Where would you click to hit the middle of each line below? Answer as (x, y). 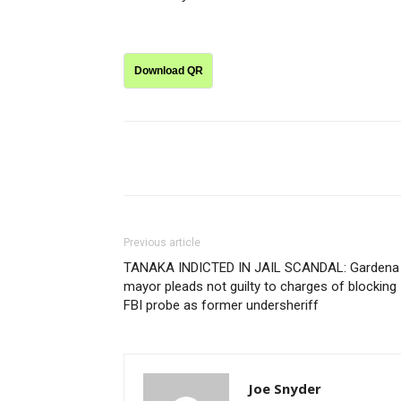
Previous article (162, 243)
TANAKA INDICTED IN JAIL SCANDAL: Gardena (261, 268)
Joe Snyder (285, 388)
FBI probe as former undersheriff (221, 305)
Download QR (168, 71)
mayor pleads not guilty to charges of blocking (260, 286)
